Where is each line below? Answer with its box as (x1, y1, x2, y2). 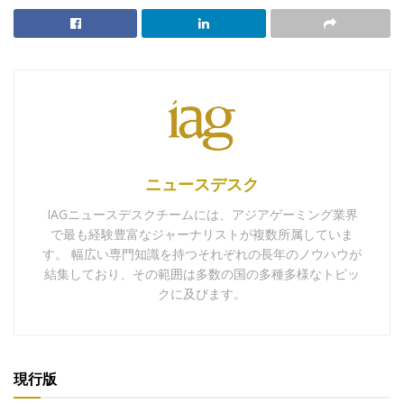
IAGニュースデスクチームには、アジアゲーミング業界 (46, 206, 358, 224)
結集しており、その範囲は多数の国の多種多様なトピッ (44, 265, 360, 283)
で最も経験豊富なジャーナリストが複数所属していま (50, 225, 353, 243)
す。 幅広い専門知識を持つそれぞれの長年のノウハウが (42, 245, 362, 263)
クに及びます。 (158, 285, 246, 303)
